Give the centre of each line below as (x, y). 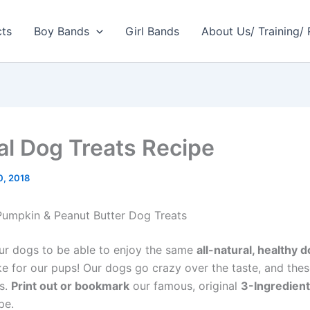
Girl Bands (152, 31)
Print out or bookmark (70, 286)
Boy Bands (62, 31)
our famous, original (185, 286)
